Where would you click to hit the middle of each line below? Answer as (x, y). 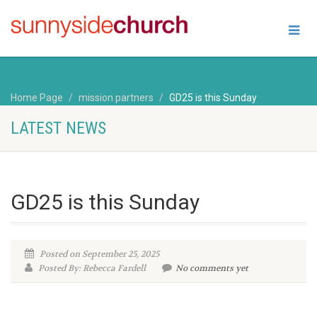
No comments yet (212, 269)
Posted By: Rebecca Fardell (91, 269)
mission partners (116, 97)
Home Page (37, 97)
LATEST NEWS (58, 128)
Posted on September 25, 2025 (98, 254)
